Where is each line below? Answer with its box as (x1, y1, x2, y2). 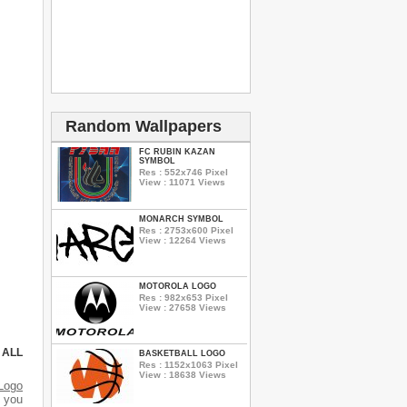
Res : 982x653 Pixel (139, 292, 228, 303)
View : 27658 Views (139, 302, 226, 313)
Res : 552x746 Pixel (139, 166, 228, 177)
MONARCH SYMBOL (139, 214, 223, 223)
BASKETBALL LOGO (139, 349, 225, 358)
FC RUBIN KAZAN (139, 147, 215, 156)
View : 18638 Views (139, 369, 226, 380)
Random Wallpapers (65, 117, 222, 135)
